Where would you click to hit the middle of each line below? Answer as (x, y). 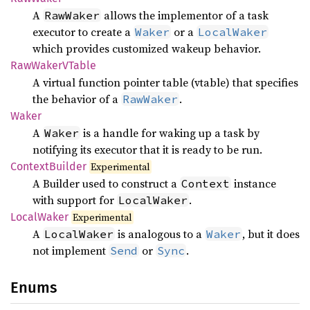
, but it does (271, 234)
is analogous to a (160, 234)
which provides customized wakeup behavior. (147, 48)
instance (254, 183)
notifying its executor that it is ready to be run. (147, 149)
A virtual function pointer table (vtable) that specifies (165, 82)
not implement (71, 250)
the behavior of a (77, 99)
